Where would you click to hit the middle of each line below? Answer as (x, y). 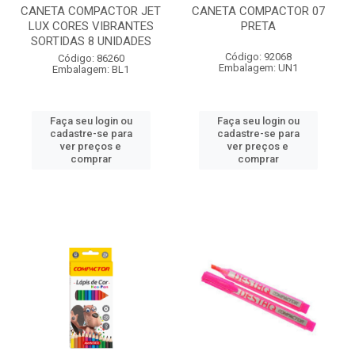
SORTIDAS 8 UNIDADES (91, 41)
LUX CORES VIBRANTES (91, 26)
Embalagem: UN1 (258, 68)
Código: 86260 (91, 58)
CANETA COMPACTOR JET (91, 11)
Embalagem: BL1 (91, 69)
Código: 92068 (258, 57)
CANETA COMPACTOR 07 (258, 11)
